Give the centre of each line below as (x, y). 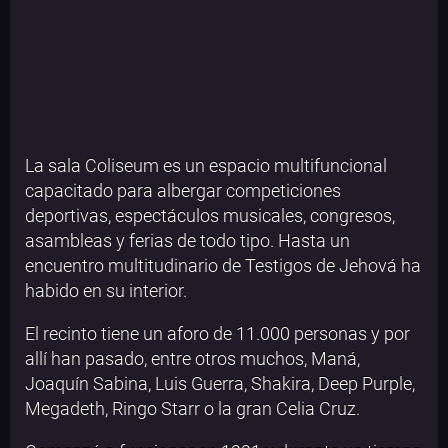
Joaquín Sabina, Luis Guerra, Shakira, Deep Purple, (220, 384)
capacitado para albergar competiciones (183, 191)
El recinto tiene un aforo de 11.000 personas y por (217, 334)
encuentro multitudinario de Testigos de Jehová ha (223, 266)
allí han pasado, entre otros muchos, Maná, (192, 359)
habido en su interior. (106, 291)
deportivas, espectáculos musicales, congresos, (210, 216)
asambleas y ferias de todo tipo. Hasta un (187, 241)
